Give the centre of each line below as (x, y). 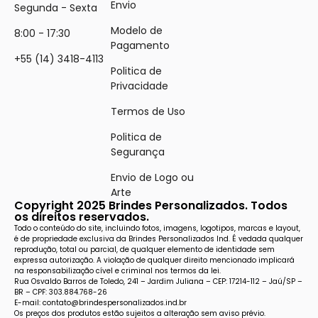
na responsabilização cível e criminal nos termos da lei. (117, 270)
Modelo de (137, 30)
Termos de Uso (148, 111)
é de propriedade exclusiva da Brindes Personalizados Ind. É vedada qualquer (159, 238)
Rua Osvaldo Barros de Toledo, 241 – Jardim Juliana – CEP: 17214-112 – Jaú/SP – (158, 281)
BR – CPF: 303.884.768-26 (61, 292)
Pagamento (140, 45)
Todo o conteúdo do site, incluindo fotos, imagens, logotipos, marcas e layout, (157, 228)
